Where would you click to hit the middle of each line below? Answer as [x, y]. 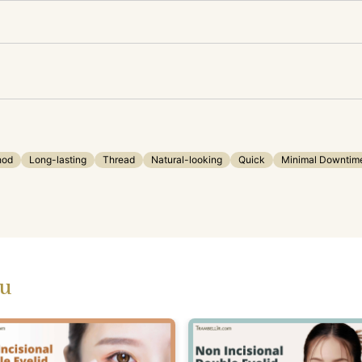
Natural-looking [187, 159]
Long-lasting [58, 159]
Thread [119, 159]
